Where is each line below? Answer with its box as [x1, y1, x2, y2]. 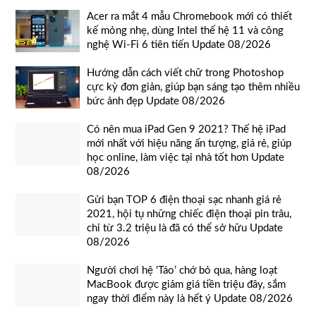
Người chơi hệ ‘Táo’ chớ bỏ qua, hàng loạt [87, 265, 277, 276]
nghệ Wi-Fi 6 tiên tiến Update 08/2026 [87, 39, 271, 51]
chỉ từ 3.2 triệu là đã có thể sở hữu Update [87, 223, 283, 234]
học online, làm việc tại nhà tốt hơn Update [87, 152, 284, 164]
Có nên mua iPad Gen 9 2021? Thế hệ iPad [87, 124, 286, 135]
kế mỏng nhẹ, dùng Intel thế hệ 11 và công [87, 25, 284, 37]
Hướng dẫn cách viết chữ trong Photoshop [87, 68, 284, 79]
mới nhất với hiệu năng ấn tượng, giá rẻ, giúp [87, 138, 291, 150]
